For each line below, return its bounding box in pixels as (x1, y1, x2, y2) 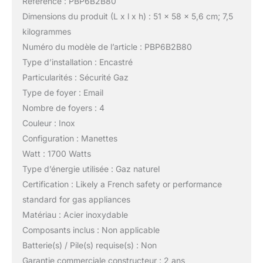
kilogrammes (22, 26, 71, 37)
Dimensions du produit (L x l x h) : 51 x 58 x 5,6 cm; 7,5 (22, 11, 233, 22)
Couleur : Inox (22, 118, 75, 129)
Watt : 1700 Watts (22, 149, 91, 159)
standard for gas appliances (22, 194, 130, 205)
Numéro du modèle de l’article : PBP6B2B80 (22, 42, 192, 52)
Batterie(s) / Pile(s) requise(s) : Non (22, 240, 157, 251)
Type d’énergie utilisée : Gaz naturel (22, 164, 160, 174)
